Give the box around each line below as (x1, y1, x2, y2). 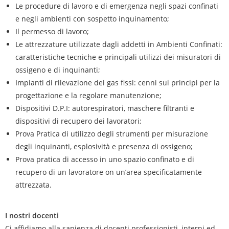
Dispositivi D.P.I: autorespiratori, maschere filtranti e (15, 103, 194, 113)
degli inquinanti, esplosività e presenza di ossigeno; (15, 142, 193, 151)
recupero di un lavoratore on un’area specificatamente (15, 167, 202, 177)
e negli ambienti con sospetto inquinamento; (15, 14, 169, 24)
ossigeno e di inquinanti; (15, 65, 100, 75)
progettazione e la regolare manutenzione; (15, 90, 162, 100)
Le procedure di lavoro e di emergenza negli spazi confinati (15, 1, 218, 11)
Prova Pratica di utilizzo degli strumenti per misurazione (15, 129, 208, 139)
